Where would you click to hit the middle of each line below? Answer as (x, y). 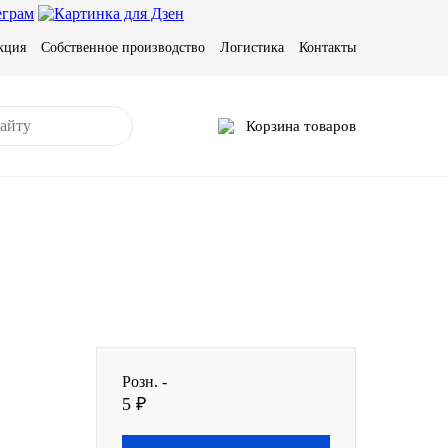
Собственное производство (123, 47)
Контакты (327, 47)
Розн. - (144, 381)
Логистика (252, 47)
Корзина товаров (301, 125)
